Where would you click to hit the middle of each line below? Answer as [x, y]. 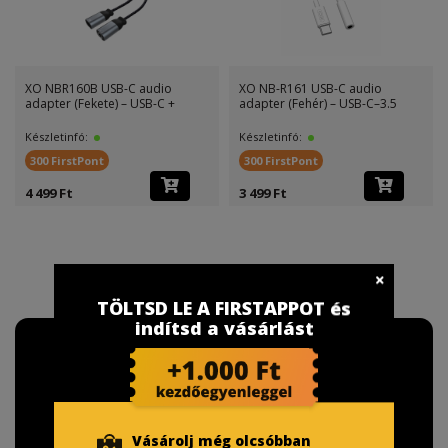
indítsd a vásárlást [224, 327]
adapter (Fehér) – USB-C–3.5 [318, 103]
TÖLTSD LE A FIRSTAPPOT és [224, 307]
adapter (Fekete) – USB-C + [100, 103]
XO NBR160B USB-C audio [98, 88]
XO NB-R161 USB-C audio [310, 88]
